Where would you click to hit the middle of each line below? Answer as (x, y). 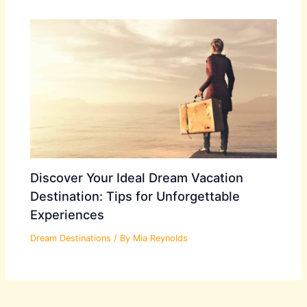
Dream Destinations (71, 238)
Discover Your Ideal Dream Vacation (137, 177)
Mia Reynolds (161, 238)
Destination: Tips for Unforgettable (135, 196)
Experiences (67, 214)
